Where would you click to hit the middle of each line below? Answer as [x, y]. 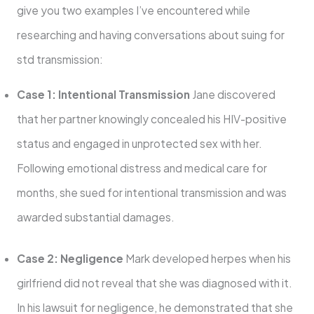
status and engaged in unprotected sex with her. [139, 144]
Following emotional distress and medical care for [142, 168]
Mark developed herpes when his [207, 258]
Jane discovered [232, 95]
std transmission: [60, 59]
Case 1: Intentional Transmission [103, 95]
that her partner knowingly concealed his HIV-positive [151, 119]
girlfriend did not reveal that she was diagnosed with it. [154, 282]
